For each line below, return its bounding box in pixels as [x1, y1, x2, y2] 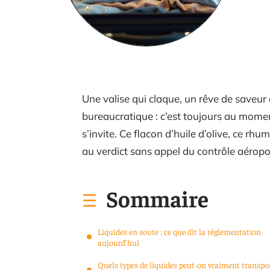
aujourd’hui [98, 237, 139, 248]
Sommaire [106, 184, 209, 212]
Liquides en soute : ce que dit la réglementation [98, 226, 261, 237]
